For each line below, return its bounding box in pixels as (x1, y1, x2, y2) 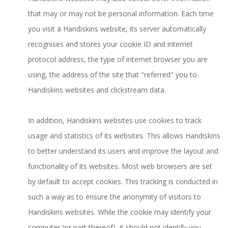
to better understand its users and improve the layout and (28, 146, 218, 156)
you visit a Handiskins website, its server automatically (28, 24, 206, 34)
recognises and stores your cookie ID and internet (28, 39, 193, 49)
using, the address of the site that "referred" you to (28, 70, 197, 79)
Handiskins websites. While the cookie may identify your (28, 207, 211, 217)
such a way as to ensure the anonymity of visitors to (28, 192, 201, 202)
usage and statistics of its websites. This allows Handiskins (28, 131, 220, 140)
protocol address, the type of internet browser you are (28, 54, 208, 64)
